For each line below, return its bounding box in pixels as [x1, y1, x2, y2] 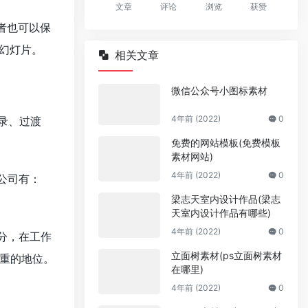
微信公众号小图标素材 [171, 85, 267, 96]
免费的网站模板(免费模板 [171, 136, 280, 148]
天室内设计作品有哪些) [171, 206, 271, 219]
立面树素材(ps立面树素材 [171, 249, 282, 261]
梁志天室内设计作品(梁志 [171, 192, 280, 205]
